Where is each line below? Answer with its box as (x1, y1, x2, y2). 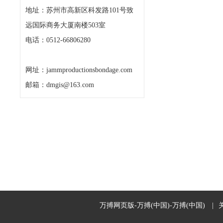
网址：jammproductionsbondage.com (25, 66, 132, 74)
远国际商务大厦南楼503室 (25, 21, 106, 29)
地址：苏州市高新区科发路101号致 (25, 6, 133, 14)
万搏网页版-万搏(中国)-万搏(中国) (100, 202, 205, 209)
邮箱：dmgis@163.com (25, 81, 94, 89)
